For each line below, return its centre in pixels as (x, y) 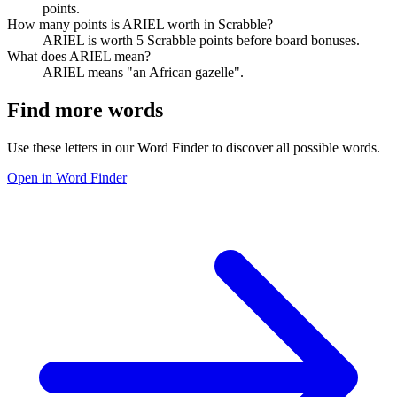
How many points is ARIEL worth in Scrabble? (140, 24)
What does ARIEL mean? (79, 56)
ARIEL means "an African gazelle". (143, 72)
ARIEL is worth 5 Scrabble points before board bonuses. (201, 40)
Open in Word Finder (67, 177)
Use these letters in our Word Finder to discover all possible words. (194, 147)
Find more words (85, 109)
